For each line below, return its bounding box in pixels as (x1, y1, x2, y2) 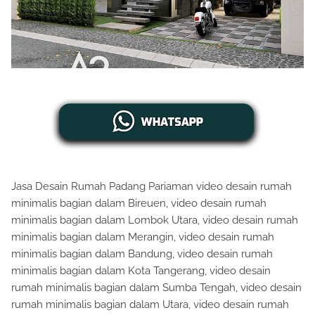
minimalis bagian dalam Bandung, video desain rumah (11, 247, 273, 261)
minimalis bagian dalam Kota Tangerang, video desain (11, 264, 271, 278)
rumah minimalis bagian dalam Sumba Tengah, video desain (11, 281, 302, 295)
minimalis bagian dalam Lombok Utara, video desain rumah (11, 214, 298, 227)
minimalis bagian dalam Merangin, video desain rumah (11, 231, 274, 244)
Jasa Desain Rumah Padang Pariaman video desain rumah (11, 180, 292, 193)
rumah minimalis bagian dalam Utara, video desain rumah (11, 298, 289, 311)
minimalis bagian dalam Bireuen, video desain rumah (11, 197, 266, 210)
